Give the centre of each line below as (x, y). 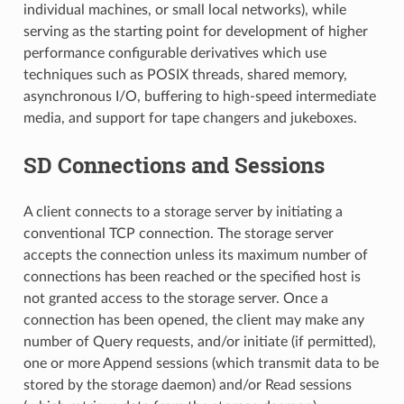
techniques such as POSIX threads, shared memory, (185, 74)
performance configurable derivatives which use (174, 53)
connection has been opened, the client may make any (193, 320)
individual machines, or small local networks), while (184, 9)
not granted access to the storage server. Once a (175, 298)
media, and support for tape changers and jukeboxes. (190, 118)
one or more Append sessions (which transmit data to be (201, 363)
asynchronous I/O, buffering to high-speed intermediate (199, 96)
